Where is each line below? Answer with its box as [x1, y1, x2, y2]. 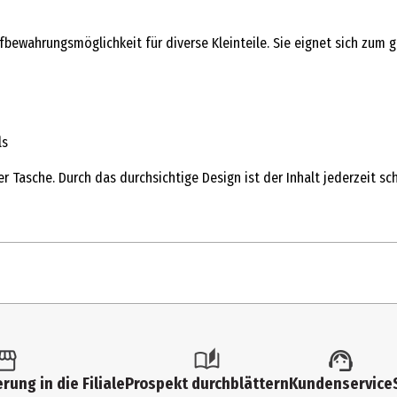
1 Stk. [112, 315, 142, 333]
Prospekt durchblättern [125, 374, 289, 393]
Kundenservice [289, 374, 393, 393]
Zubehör [112, 352, 160, 370]
